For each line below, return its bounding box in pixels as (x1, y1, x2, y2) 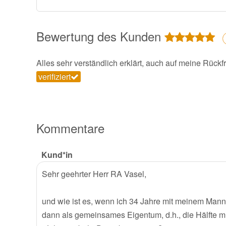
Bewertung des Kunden (36, 27, 164, 45)
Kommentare (36, 119, 104, 137)
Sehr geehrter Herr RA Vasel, (42, 168, 146, 180)
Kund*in (41, 149, 73, 161)
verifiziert (38, 71, 71, 83)
